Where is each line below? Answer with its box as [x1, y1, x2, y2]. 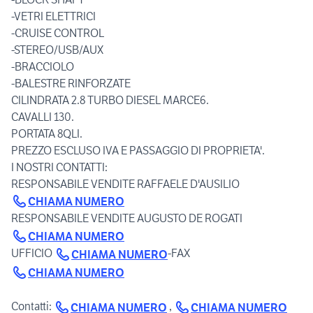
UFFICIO [11, 246, 54, 261]
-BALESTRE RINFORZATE [11, 75, 131, 90]
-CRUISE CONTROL [11, 25, 104, 40]
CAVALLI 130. [11, 109, 74, 124]
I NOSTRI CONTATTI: [11, 159, 108, 174]
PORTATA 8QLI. [11, 126, 82, 140]
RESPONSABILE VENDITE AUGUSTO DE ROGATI [11, 211, 242, 226]
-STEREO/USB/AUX [11, 42, 103, 57]
